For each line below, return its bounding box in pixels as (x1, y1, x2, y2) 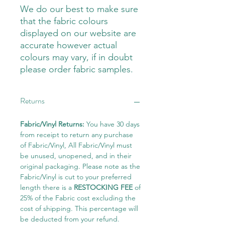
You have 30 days (86, 120, 140, 129)
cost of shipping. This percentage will (20, 204, 138, 213)
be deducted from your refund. (20, 214, 120, 224)
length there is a (20, 183, 74, 192)
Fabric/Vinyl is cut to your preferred (20, 172, 132, 182)
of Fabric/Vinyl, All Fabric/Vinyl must (20, 141, 132, 150)
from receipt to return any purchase (20, 130, 133, 140)
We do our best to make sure (20, 4, 138, 15)
